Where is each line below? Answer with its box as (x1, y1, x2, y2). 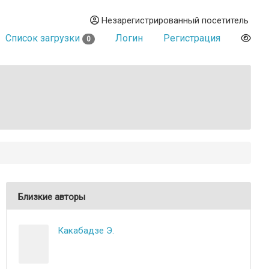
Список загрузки (5, 32, 82, 44)
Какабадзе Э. (58, 225, 114, 236)
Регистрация (163, 32, 220, 44)
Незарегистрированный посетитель (99, 15, 249, 26)
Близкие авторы (18, 192, 85, 202)
